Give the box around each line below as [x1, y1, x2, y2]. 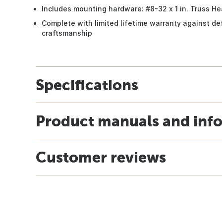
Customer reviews [36, 148, 166, 166]
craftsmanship [42, 28, 92, 37]
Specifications [36, 76, 138, 93]
